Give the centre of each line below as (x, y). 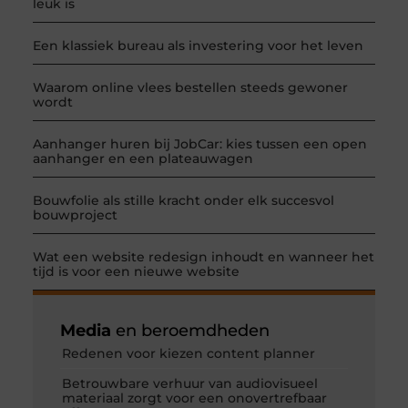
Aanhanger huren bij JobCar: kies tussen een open (199, 144)
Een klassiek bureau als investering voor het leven (198, 46)
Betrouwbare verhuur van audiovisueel (189, 384)
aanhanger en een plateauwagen (143, 159)
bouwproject (75, 215)
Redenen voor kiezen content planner (188, 354)
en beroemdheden (190, 331)
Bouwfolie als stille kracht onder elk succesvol (183, 201)
